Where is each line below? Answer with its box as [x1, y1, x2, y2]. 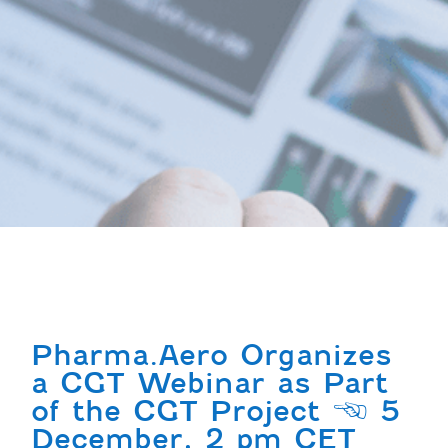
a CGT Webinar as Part [31, 366, 389, 401]
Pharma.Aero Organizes [31, 338, 393, 373]
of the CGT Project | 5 [31, 394, 401, 429]
